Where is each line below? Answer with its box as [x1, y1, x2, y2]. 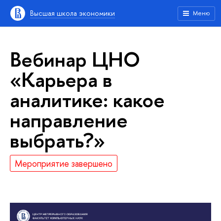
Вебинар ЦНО [10, 45, 140, 73]
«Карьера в [10, 66, 112, 93]
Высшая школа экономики [30, 8, 115, 18]
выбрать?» [10, 126, 105, 154]
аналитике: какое [10, 86, 165, 113]
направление [10, 106, 128, 134]
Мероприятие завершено [15, 157, 112, 170]
